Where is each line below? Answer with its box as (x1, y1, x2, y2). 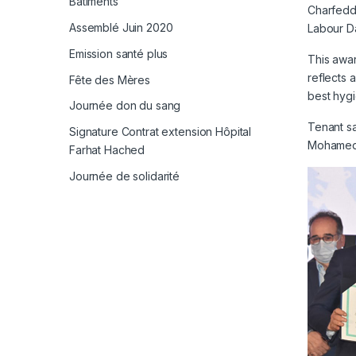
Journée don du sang (69, 99, 181, 113)
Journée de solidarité (69, 168, 180, 183)
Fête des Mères (69, 72, 151, 87)
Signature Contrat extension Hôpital (69, 125, 252, 139)
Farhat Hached (69, 143, 145, 157)
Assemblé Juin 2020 (69, 21, 173, 35)
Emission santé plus (69, 46, 168, 60)
